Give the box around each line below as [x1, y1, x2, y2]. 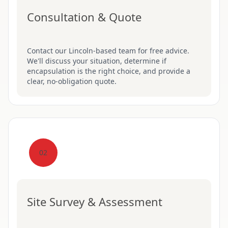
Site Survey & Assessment [27, 194, 162, 209]
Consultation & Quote [27, 9, 141, 24]
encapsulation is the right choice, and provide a [27, 66, 190, 76]
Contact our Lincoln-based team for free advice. [27, 46, 189, 55]
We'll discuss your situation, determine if [27, 56, 166, 66]
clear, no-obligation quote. [27, 76, 117, 86]
